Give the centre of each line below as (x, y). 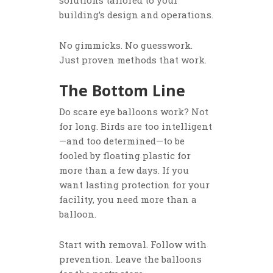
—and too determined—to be (122, 141)
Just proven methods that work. (133, 60)
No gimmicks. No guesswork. (126, 45)
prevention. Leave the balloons (131, 259)
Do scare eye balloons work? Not (134, 112)
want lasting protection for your (135, 185)
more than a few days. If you (124, 170)
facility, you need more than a (128, 200)
